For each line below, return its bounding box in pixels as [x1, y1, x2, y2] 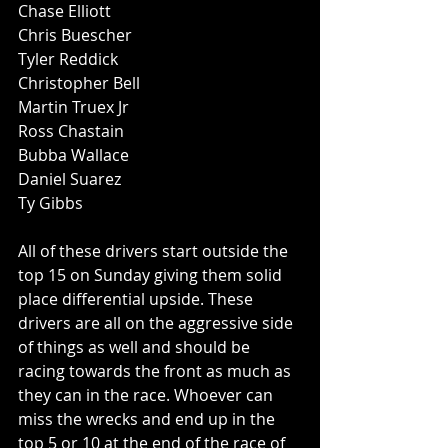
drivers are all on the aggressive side [18, 312, 297, 334]
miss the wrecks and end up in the [18, 408, 279, 430]
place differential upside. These [18, 288, 257, 310]
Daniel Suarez [18, 168, 121, 190]
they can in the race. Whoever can [18, 384, 277, 406]
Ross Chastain [18, 120, 124, 142]
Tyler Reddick [18, 48, 118, 70]
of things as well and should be [18, 336, 254, 358]
